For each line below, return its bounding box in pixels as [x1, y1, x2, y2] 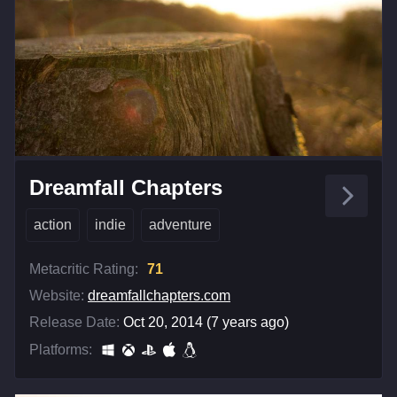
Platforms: [29, 341, 92, 357]
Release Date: [29, 314, 120, 330]
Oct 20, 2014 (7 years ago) [123, 314, 289, 330]
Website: [29, 287, 84, 303]
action [34, 216, 72, 232]
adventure [149, 216, 212, 232]
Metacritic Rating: [29, 261, 138, 276]
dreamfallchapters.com [88, 287, 230, 303]
